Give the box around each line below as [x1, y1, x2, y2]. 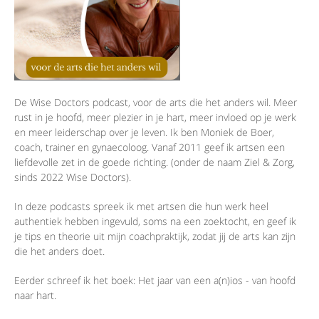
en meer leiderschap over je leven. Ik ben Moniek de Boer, [14, 125, 274, 140]
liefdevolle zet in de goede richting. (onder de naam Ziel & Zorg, [14, 155, 295, 169]
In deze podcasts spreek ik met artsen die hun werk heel [14, 199, 268, 214]
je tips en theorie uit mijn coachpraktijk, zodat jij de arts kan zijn [14, 229, 296, 244]
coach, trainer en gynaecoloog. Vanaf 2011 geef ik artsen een [14, 140, 285, 155]
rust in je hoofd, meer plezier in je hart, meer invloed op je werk [14, 110, 296, 125]
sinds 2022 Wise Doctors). [14, 170, 131, 184]
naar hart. [14, 288, 56, 303]
